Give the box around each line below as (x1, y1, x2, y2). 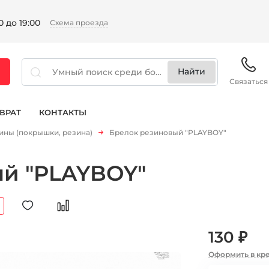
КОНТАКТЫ (39, 107, 86, 118)
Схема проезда (49, 18, 108, 27)
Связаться (229, 77, 268, 86)
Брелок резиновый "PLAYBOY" (109, 128, 226, 137)
